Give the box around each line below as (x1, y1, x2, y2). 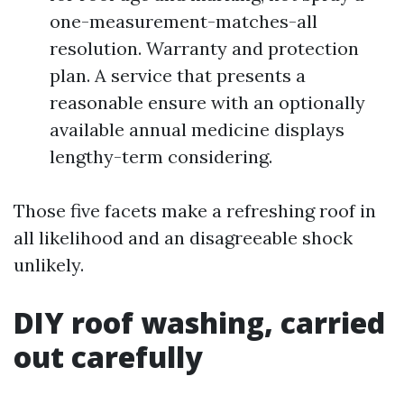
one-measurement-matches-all (50, 10, 317, 32)
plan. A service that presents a (50, 64, 306, 87)
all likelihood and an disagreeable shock (14, 226, 353, 249)
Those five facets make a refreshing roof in (14, 199, 376, 222)
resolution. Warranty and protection (50, 37, 359, 60)
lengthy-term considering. (50, 145, 272, 168)
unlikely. (14, 253, 84, 276)
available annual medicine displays (50, 118, 344, 141)
